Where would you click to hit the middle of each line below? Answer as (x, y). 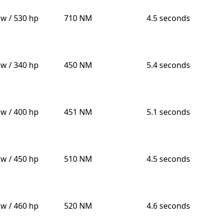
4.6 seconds (168, 206)
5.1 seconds (168, 112)
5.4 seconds (168, 65)
